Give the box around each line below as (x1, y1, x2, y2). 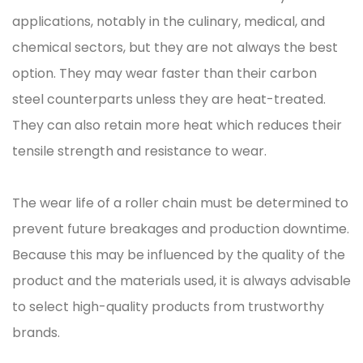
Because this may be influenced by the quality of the (12, 246, 345, 264)
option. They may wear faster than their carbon (12, 64, 317, 83)
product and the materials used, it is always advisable (12, 271, 351, 290)
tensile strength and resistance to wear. (12, 142, 267, 160)
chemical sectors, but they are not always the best (12, 38, 338, 57)
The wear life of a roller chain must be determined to (12, 194, 348, 212)
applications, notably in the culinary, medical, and (12, 12, 325, 31)
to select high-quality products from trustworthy (12, 297, 324, 316)
